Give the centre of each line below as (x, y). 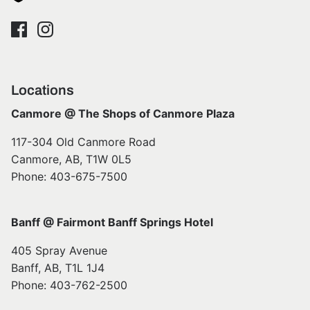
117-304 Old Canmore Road (83, 142)
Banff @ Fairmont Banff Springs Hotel (112, 222)
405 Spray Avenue (59, 250)
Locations (43, 90)
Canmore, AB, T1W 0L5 (71, 159)
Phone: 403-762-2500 (69, 285)
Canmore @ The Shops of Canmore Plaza (123, 113)
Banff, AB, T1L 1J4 (58, 267)
